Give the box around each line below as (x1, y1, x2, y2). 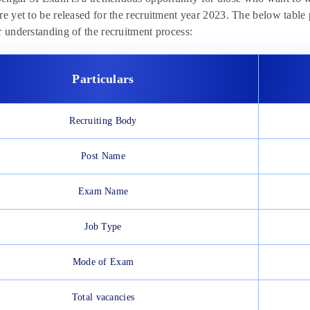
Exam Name (77, 186, 129, 197)
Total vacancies (71, 292, 135, 303)
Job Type (84, 221, 122, 232)
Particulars (72, 72, 134, 86)
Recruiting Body (69, 116, 137, 127)
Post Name (81, 151, 125, 162)
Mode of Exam (72, 257, 134, 268)
